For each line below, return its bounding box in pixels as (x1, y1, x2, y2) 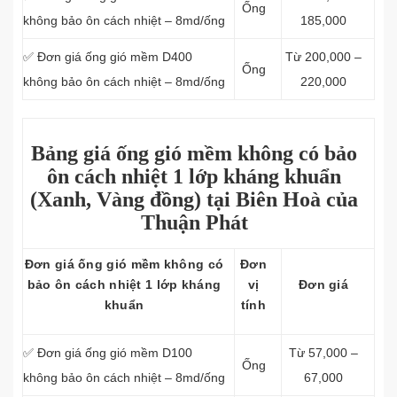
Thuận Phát (140, 211, 248, 234)
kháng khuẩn (218, 165, 341, 188)
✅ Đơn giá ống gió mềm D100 (23, 346, 192, 360)
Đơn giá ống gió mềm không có (24, 257, 224, 271)
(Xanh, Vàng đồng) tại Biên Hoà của (30, 188, 358, 211)
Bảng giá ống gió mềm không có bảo (31, 142, 357, 165)
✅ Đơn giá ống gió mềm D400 (23, 50, 192, 64)
